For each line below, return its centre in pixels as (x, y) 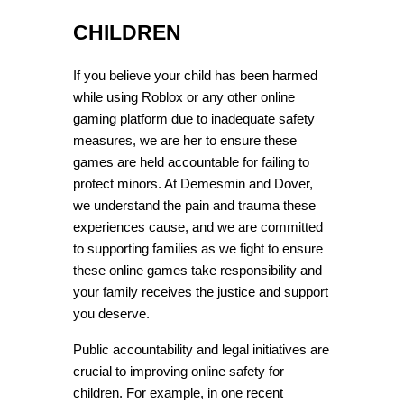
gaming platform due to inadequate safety (193, 119)
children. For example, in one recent (178, 394)
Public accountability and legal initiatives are (201, 350)
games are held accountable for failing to (191, 163)
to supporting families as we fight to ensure (197, 249)
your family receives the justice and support (200, 293)
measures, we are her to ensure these (184, 141)
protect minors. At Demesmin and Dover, (193, 184)
